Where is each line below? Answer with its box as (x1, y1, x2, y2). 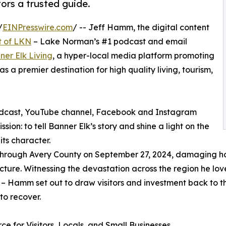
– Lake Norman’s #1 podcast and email (31, 36, 187, 47)
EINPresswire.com (3, 22, 73, 33)
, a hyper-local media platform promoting (52, 50, 214, 61)
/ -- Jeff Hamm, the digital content (73, 22, 209, 33)
